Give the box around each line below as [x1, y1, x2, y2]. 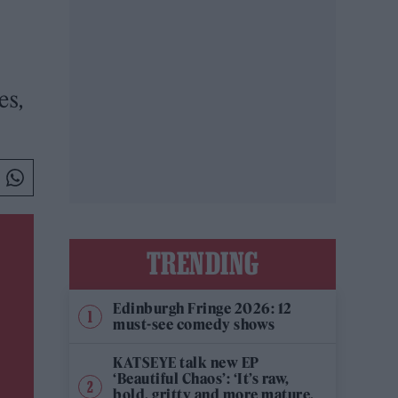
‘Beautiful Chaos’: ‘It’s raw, [113, 370, 290, 387]
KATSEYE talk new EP [113, 354, 259, 371]
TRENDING [146, 246, 259, 280]
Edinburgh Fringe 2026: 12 [113, 299, 292, 317]
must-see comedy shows [113, 315, 275, 333]
